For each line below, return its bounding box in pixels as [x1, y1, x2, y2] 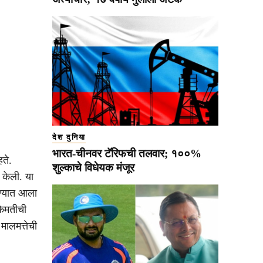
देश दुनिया [52, 133, 86, 142]
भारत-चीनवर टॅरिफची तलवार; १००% [52, 147, 201, 160]
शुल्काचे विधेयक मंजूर [52, 161, 134, 174]
